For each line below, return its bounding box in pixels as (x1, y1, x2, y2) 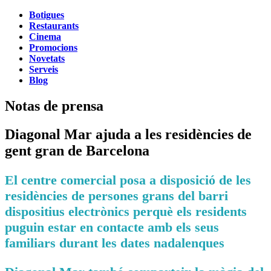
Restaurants (29, 21, 79, 31)
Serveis (29, 64, 58, 74)
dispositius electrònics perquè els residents (5, 203, 247, 219)
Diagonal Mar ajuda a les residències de (5, 126, 252, 142)
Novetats (29, 53, 65, 64)
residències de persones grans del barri (5, 188, 228, 203)
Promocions (29, 42, 77, 53)
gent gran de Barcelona (5, 142, 149, 158)
